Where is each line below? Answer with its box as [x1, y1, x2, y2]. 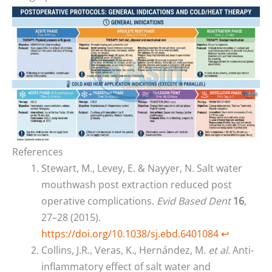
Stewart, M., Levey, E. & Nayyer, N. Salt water [41, 161, 242, 175]
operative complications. [41, 194, 157, 208]
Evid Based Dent [157, 194, 231, 208]
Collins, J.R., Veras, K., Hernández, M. [41, 243, 208, 257]
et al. [208, 243, 230, 257]
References [12, 144, 63, 158]
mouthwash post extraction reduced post [41, 177, 232, 191]
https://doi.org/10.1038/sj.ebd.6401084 [41, 226, 219, 240]
